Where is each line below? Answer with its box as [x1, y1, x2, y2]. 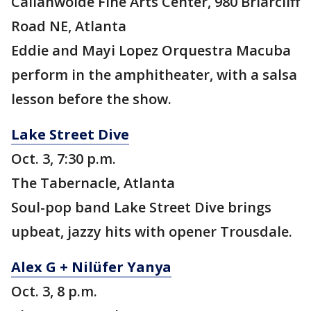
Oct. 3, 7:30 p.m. [11, 149, 116, 169]
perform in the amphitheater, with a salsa [11, 65, 297, 85]
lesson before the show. [11, 90, 171, 109]
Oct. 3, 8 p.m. [11, 282, 97, 301]
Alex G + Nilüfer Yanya [11, 258, 171, 277]
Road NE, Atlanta [11, 17, 126, 36]
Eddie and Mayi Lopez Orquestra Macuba [11, 41, 291, 60]
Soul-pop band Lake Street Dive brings [11, 198, 271, 217]
